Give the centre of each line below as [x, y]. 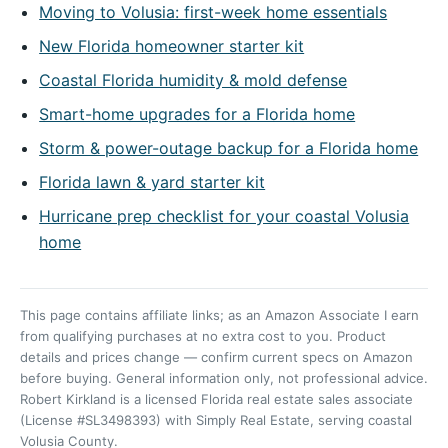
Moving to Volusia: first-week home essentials [213, 12]
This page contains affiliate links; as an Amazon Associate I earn [219, 314]
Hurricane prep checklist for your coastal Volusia [224, 216]
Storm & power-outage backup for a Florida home [229, 148]
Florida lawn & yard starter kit [152, 182]
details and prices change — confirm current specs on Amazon [216, 356]
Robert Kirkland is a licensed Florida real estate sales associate [216, 398]
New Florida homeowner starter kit [172, 46]
